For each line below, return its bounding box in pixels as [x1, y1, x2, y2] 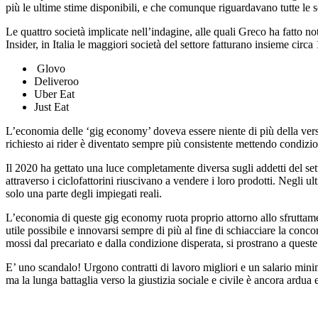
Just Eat [34, 100, 69, 113]
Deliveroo [34, 75, 79, 87]
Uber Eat [34, 87, 75, 100]
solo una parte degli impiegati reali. [6, 187, 162, 199]
